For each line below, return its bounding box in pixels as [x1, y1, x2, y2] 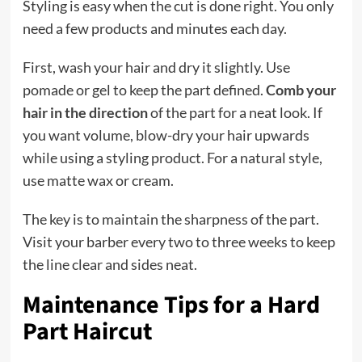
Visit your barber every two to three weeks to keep [22, 233, 335, 251]
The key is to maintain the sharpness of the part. [22, 210, 319, 229]
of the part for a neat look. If [147, 103, 322, 122]
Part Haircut [22, 314, 152, 350]
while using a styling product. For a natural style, [22, 149, 322, 167]
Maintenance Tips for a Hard [22, 288, 320, 323]
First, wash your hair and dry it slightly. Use [22, 58, 290, 77]
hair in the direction [22, 103, 148, 122]
